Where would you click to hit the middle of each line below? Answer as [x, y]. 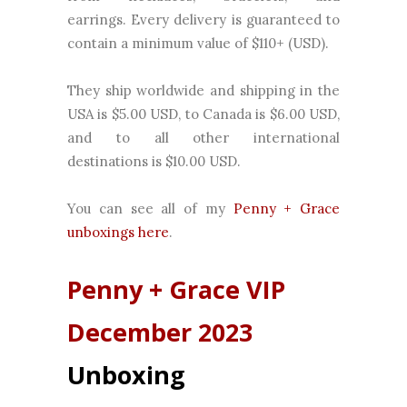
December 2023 [160, 333]
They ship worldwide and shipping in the [203, 91]
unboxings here [118, 233]
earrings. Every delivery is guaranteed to [203, 20]
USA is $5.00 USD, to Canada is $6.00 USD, [203, 114]
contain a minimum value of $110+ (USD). [200, 44]
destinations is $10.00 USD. [154, 162]
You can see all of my [150, 209]
